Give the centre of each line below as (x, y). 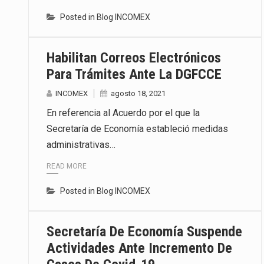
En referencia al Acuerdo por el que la (123, 113)
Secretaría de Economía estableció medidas (137, 129)
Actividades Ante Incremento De (139, 248)
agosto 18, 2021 (138, 94)
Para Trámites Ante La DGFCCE (134, 75)
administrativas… (81, 145)
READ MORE (67, 166)
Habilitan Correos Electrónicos (134, 58)
